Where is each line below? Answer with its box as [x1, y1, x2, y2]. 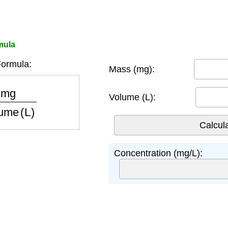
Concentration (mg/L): [114, 148, 203, 158]
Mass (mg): [109, 64, 155, 74]
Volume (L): [109, 92, 156, 102]
